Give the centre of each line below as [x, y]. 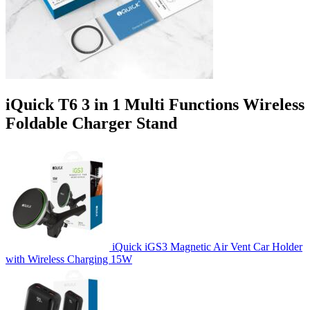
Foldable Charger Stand [91, 123]
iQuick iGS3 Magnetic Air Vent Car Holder [207, 246]
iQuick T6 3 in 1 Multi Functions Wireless [155, 104]
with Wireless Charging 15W [69, 259]
